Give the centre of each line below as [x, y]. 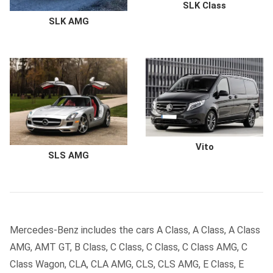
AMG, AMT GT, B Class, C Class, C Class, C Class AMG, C [129, 247]
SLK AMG [69, 21]
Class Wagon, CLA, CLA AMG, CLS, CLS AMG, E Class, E [127, 264]
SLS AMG [69, 156]
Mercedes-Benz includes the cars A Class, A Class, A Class [135, 230]
